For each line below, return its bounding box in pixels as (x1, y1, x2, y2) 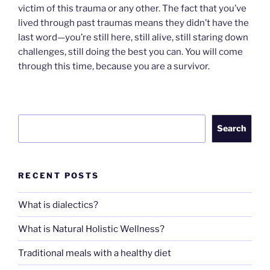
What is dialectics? (18, 199, 98, 210)
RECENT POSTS (18, 170, 99, 180)
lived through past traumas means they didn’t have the (18, 17, 249, 29)
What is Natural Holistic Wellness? (18, 223, 165, 234)
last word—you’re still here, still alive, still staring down (18, 32, 248, 43)
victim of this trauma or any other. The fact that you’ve (18, 3, 246, 14)
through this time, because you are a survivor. (18, 61, 210, 72)
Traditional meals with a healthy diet (18, 247, 171, 259)
